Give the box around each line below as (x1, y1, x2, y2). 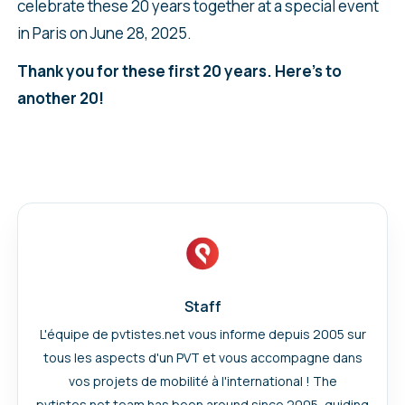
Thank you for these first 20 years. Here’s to (16, 60, 342, 81)
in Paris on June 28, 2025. (16, 22, 192, 43)
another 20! (16, 87, 104, 108)
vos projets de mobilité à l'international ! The (68, 372, 337, 390)
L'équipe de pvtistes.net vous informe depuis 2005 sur (39, 325, 366, 343)
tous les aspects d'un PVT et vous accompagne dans (42, 348, 363, 366)
